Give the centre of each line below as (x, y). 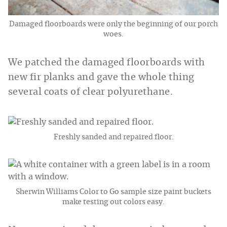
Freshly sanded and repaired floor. (113, 137)
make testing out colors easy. (113, 202)
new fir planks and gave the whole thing (101, 77)
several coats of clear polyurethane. (91, 92)
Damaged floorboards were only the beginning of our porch (113, 24)
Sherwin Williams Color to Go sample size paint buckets (113, 192)
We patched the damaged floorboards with (107, 63)
